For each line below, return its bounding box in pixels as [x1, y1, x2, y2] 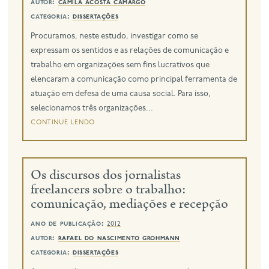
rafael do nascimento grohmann [58, 234, 180, 243]
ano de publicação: [31, 219, 107, 229]
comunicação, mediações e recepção [31, 193, 229, 214]
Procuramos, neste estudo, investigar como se [31, 32, 199, 40]
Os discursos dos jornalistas [31, 165, 181, 185]
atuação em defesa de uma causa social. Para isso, [31, 89, 211, 98]
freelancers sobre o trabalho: [31, 179, 186, 199]
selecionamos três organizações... [31, 104, 154, 112]
